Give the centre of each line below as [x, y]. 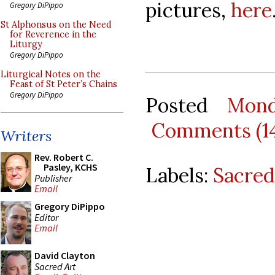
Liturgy [26, 44]
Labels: [179, 175]
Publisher [53, 178]
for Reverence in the [53, 34]
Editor [46, 217]
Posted [186, 105]
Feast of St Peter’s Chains [64, 84]
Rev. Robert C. [64, 157]
